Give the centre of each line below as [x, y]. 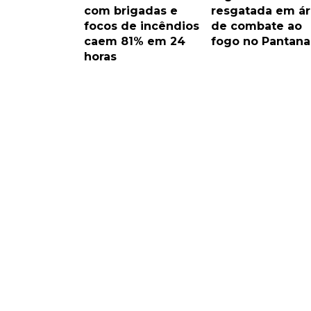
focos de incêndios [142, 26]
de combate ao [256, 26]
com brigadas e [131, 11]
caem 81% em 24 [135, 42]
